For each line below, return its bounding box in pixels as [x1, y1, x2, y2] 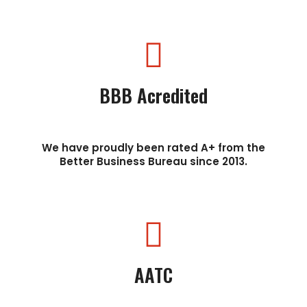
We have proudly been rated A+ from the [41, 140, 265, 155]
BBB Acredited [99, 81, 208, 109]
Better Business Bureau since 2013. [59, 153, 247, 169]
